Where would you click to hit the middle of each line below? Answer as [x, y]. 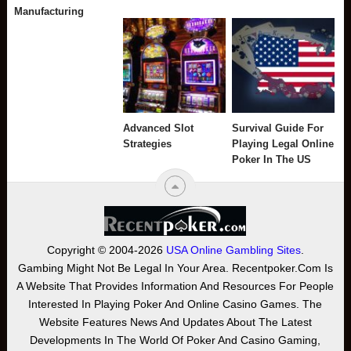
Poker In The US [272, 160]
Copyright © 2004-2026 [106, 250]
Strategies [148, 144]
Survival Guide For [278, 128]
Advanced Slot [159, 128]
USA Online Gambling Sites [233, 250]
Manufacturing [49, 11]
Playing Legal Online [283, 144]
